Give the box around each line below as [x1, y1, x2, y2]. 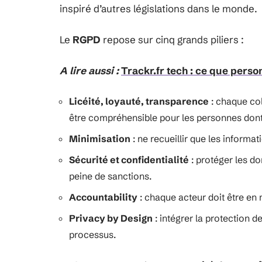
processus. [69, 229, 116, 240]
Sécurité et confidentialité [69, 154, 189, 166]
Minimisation [69, 133, 130, 144]
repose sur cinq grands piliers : [101, 33, 244, 46]
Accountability [69, 191, 137, 203]
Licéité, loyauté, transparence [69, 95, 209, 107]
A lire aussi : [60, 64, 119, 77]
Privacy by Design [69, 212, 153, 224]
